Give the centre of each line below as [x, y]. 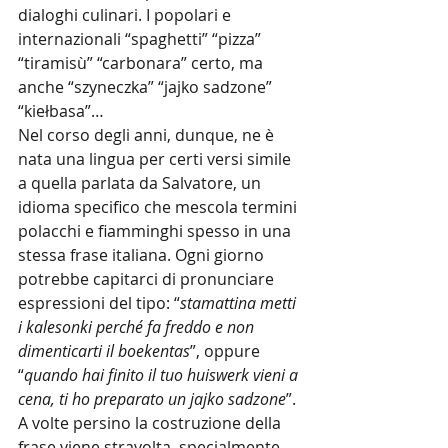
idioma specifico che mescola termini [159, 207]
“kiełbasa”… [61, 111]
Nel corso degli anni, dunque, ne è [148, 135]
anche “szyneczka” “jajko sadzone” [147, 87]
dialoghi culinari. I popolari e [126, 15]
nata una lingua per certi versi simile [156, 159]
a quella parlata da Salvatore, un [141, 183]
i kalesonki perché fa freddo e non [138, 327]
